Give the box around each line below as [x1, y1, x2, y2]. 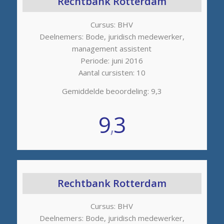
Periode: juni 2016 [80, 55, 143, 66]
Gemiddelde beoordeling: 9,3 [61, 85, 162, 96]
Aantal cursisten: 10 [78, 67, 145, 78]
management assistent [72, 43, 152, 54]
